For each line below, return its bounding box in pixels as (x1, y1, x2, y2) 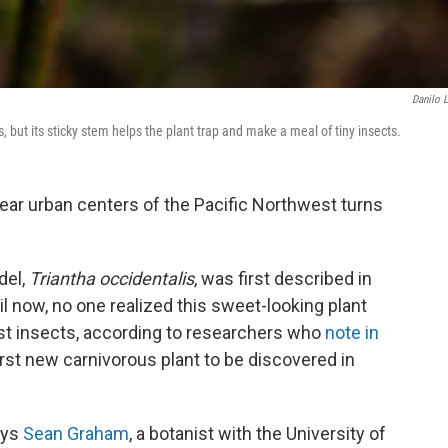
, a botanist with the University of (129, 423, 386, 444)
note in (325, 322, 379, 343)
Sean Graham (23, 423, 129, 444)
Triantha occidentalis (29, 268, 194, 289)
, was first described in (194, 268, 372, 289)
